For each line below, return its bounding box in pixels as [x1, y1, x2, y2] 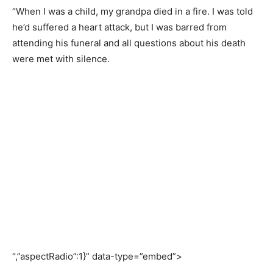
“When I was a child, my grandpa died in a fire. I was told [12, 5, 253, 17]
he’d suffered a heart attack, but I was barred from [12, 21, 227, 33]
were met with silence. [12, 53, 110, 65]
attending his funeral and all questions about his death [12, 37, 246, 49]
